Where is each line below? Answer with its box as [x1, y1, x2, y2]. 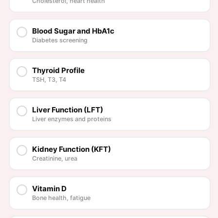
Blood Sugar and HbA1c [32, 26, 114, 36]
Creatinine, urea [32, 155, 77, 163]
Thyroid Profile [32, 66, 85, 75]
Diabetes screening [32, 36, 88, 44]
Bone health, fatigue [32, 194, 91, 202]
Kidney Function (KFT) [32, 145, 111, 154]
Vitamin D [32, 184, 67, 194]
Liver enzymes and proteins [32, 115, 111, 123]
